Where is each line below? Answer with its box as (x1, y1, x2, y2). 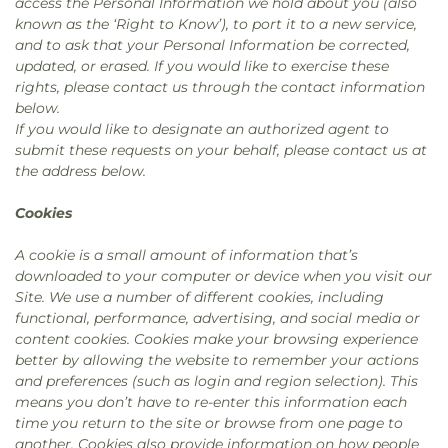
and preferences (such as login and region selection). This (15, 372, 418, 390)
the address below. (15, 162, 146, 180)
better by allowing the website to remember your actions (15, 351, 419, 369)
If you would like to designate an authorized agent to (15, 120, 389, 138)
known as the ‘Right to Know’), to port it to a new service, (15, 15, 417, 33)
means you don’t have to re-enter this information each (15, 393, 407, 411)
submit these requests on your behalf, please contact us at (15, 141, 427, 159)
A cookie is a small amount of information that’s (15, 246, 358, 264)
